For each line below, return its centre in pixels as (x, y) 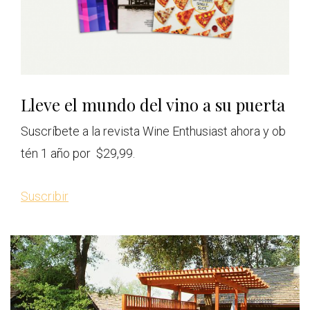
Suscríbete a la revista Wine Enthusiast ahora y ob (153, 131)
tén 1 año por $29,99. (78, 153)
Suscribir (45, 196)
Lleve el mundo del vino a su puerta (153, 104)
